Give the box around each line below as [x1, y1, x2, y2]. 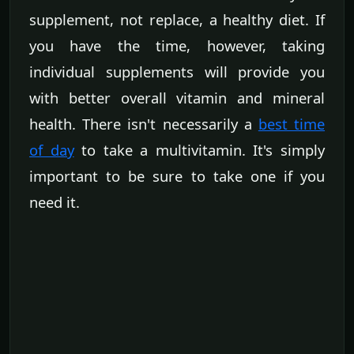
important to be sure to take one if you [29, 165, 325, 186]
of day [29, 139, 74, 160]
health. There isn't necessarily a [29, 113, 258, 134]
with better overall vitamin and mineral [29, 87, 325, 107]
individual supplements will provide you [29, 61, 325, 81]
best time [258, 113, 326, 134]
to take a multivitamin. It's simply [73, 139, 326, 160]
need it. [29, 191, 80, 212]
